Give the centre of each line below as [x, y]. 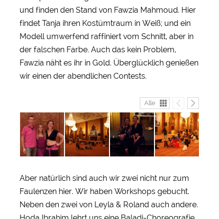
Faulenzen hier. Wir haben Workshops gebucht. [104, 191]
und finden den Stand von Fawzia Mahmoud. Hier [108, 10]
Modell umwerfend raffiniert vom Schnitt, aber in [107, 36]
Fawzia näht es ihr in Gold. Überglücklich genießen [109, 63]
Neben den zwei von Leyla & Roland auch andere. [109, 204]
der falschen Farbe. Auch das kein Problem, [98, 49]
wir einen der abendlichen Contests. [83, 76]
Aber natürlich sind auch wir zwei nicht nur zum [104, 178]
